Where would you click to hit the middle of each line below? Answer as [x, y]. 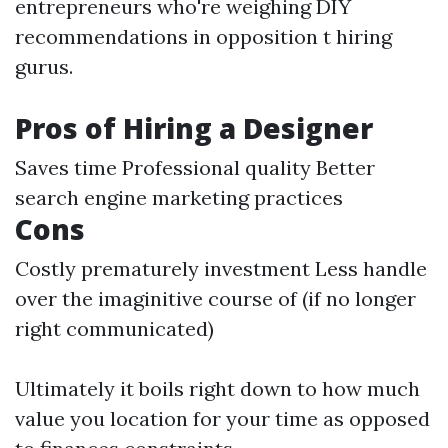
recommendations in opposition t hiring [203, 36]
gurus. [44, 66]
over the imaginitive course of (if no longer [215, 298]
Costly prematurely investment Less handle [221, 268]
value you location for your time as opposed [222, 418]
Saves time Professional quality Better [195, 167]
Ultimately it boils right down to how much [217, 388]
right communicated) [114, 328]
